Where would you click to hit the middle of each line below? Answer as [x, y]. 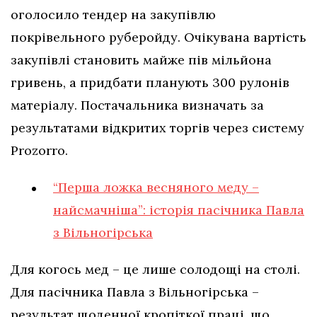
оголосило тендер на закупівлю [113, 15]
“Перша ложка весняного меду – [156, 188]
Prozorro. [39, 151]
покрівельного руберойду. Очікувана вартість [158, 38]
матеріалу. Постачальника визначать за [137, 105]
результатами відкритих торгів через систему [157, 128]
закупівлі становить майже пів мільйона [141, 60]
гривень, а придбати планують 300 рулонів [150, 83]
